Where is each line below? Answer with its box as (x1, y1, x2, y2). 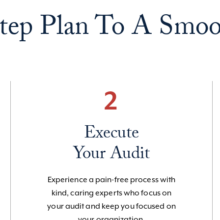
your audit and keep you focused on (47, 201, 176, 211)
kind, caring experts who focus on (51, 188, 172, 197)
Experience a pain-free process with (47, 175, 176, 184)
